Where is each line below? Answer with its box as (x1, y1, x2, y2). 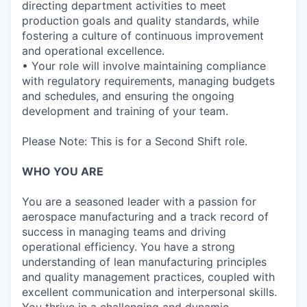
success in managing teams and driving (22, 225, 226, 238)
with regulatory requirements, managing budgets (22, 74, 275, 88)
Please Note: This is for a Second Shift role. (22, 134, 247, 148)
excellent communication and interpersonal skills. (22, 285, 277, 299)
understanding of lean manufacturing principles (22, 255, 267, 269)
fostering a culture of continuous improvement (22, 29, 264, 42)
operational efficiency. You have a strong (22, 240, 235, 254)
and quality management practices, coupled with (22, 270, 275, 284)
